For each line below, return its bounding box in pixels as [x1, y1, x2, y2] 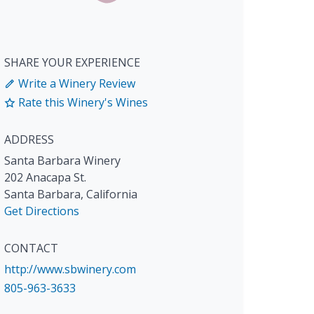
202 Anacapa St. [4, 170, 86, 186]
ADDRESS [4, 132, 54, 148]
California [86, 186, 137, 203]
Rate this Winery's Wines [15, 95, 148, 111]
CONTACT [4, 240, 58, 257]
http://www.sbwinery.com [4, 261, 136, 278]
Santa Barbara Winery [4, 153, 121, 169]
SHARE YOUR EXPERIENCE [4, 55, 140, 70]
